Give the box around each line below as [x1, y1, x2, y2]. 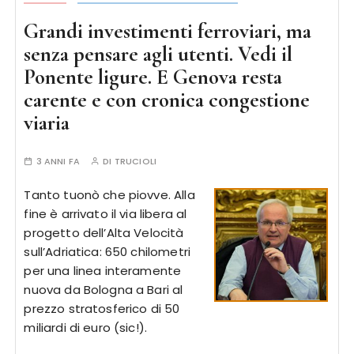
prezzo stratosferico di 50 [24, 300, 180, 317]
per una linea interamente [24, 262, 182, 279]
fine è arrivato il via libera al [24, 205, 187, 222]
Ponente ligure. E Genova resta [24, 64, 283, 90]
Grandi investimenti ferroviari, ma [24, 18, 312, 44]
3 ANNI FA [36, 155, 80, 168]
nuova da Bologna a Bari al [24, 281, 183, 298]
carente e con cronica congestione [24, 87, 311, 113]
